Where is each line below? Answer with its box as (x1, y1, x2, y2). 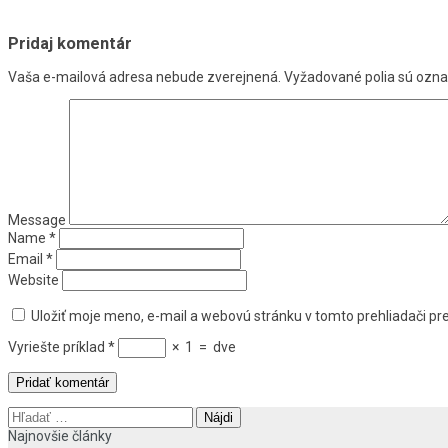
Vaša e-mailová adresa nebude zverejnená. (8, 69, 281, 86)
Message (8, 212, 66, 229)
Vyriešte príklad (8, 339, 105, 356)
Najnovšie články (8, 428, 112, 445)
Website (8, 272, 59, 289)
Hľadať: (7, 406, 52, 423)
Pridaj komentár (8, 33, 132, 53)
